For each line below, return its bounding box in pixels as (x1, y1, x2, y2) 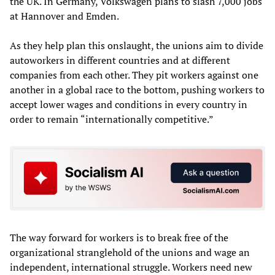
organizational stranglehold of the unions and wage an (10, 246, 250, 260)
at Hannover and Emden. (10, 9, 119, 23)
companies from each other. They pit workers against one (10, 68, 258, 82)
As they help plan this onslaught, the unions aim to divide (10, 38, 263, 52)
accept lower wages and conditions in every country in (10, 97, 247, 111)
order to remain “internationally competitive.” (10, 112, 214, 126)
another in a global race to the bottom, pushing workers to (10, 82, 265, 96)
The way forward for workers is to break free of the (10, 231, 228, 245)
